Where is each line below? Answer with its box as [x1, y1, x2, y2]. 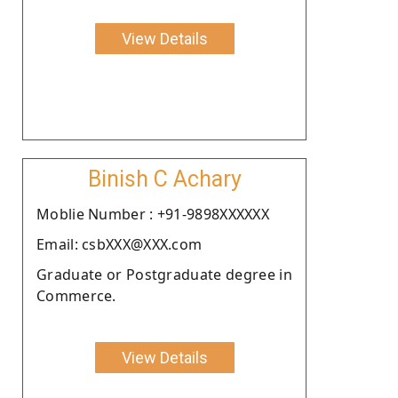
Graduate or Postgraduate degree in [36, 264, 292, 284]
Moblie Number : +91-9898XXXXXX [36, 203, 269, 224]
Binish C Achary [87, 165, 242, 192]
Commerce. [36, 285, 116, 306]
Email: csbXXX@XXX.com [36, 234, 203, 254]
